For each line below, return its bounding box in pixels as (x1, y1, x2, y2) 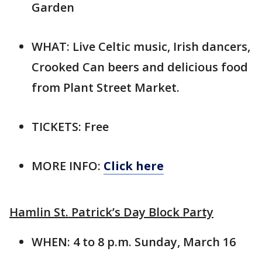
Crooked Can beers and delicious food (32, 58, 248, 75)
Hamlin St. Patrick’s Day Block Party (9, 204, 213, 220)
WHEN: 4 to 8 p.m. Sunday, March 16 (32, 233, 236, 250)
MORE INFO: (32, 157, 104, 174)
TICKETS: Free (32, 118, 109, 135)
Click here (104, 157, 164, 174)
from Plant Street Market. (32, 79, 180, 95)
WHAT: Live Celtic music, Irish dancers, (32, 38, 250, 54)
